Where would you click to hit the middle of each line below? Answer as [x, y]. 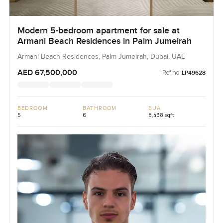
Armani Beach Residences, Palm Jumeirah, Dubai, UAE [101, 57]
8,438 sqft [161, 115]
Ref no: [172, 73]
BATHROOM [100, 109]
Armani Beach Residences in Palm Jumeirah [104, 41]
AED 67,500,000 [47, 73]
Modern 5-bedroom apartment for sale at [98, 31]
